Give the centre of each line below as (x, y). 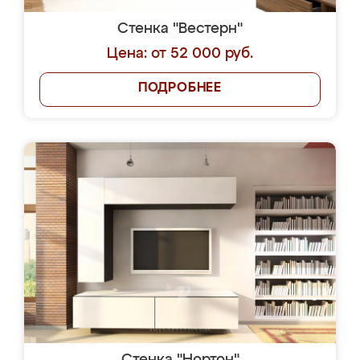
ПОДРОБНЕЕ (180, 88)
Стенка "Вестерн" (180, 29)
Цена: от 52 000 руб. (180, 54)
